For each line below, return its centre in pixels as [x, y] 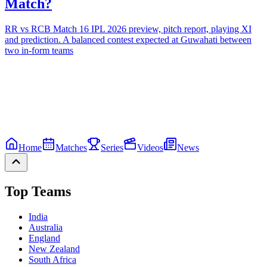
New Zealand [54, 249]
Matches [71, 148]
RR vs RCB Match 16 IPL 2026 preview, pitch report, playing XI [128, 29]
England [44, 238]
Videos [150, 148]
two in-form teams [39, 51]
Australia [46, 227]
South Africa [52, 259]
